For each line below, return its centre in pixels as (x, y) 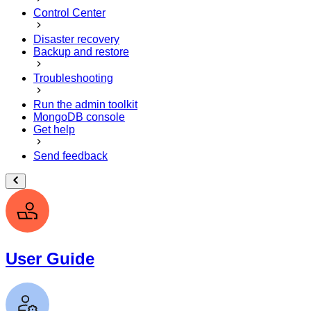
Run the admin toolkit (85, 104)
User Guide (50, 258)
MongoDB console (79, 117)
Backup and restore (81, 51)
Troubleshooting (73, 78)
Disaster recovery (76, 39)
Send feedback (70, 155)
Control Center (69, 12)
